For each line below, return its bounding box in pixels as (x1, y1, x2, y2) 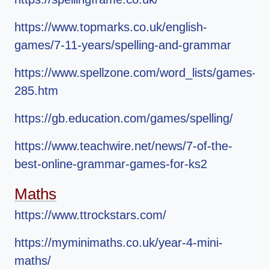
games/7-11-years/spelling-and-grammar (14, 38, 231, 52)
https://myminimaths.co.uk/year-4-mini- (14, 236, 223, 250)
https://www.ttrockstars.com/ (14, 208, 166, 222)
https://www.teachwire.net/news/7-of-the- (14, 139, 232, 153)
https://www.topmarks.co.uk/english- (14, 20, 207, 34)
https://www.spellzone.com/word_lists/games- (14, 66, 256, 80)
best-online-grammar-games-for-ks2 (14, 157, 207, 171)
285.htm (14, 84, 58, 98)
